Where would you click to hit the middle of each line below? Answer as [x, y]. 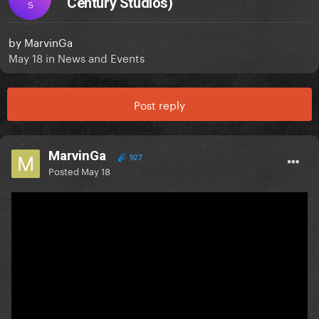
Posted [65, 171]
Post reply [159, 104]
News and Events [101, 57]
